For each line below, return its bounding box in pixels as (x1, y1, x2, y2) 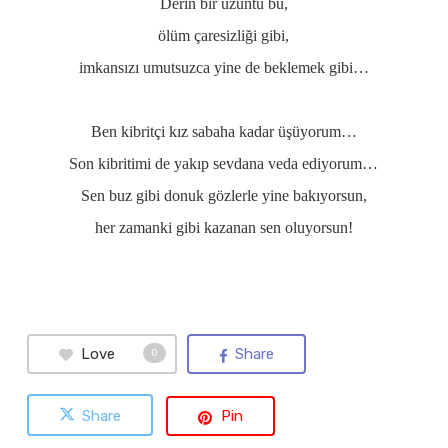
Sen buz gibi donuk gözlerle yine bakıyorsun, (80, 187, 367, 204)
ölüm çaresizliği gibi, (158, 27, 290, 44)
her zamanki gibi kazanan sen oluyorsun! (94, 219, 353, 236)
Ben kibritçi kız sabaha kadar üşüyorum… (90, 123, 357, 140)
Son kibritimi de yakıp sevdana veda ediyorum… (69, 155, 379, 172)
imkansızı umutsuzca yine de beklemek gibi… (78, 59, 369, 76)
